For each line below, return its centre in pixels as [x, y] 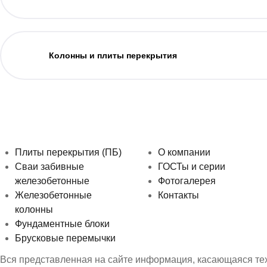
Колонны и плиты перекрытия [113, 55]
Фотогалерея [187, 181]
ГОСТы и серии [192, 166]
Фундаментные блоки [62, 223]
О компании [184, 152]
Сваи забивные [49, 166]
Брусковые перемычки [65, 238]
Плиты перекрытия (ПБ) [68, 152]
